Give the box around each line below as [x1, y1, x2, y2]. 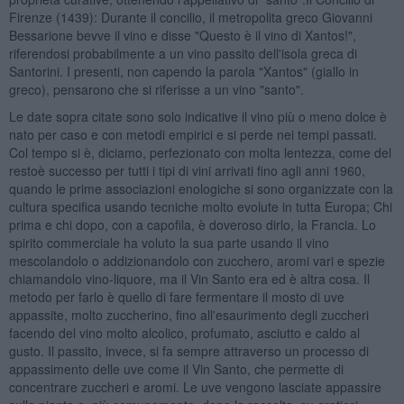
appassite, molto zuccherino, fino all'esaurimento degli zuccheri [8, 305, 369, 324]
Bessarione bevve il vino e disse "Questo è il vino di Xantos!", [8, 25, 356, 44]
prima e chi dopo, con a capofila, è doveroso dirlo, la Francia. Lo [8, 215, 376, 234]
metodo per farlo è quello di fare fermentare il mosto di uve [8, 287, 344, 306]
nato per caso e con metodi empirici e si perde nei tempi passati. [8, 124, 377, 143]
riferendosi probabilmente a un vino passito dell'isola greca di [8, 43, 357, 62]
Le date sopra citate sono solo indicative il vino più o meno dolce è [8, 106, 387, 125]
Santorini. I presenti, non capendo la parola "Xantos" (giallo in [8, 61, 359, 80]
